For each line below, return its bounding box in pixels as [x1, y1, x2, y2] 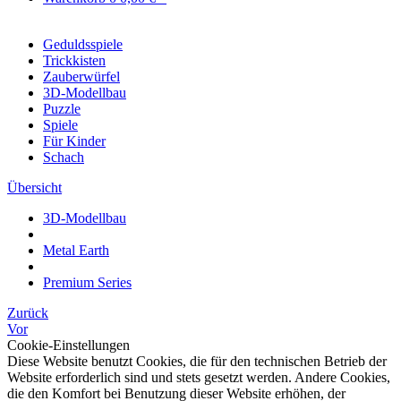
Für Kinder [43, 133, 106, 149]
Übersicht [7, 180, 62, 195]
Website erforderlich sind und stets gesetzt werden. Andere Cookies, [7, 370, 390, 385]
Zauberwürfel [43, 69, 120, 84]
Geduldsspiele [43, 37, 123, 52]
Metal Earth [43, 243, 109, 258]
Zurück [7, 305, 48, 320]
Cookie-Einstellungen [7, 337, 130, 353]
